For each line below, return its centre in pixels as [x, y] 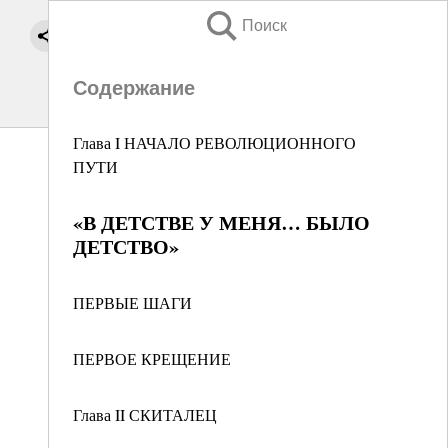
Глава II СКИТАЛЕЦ [145, 414]
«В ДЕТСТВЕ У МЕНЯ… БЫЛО [221, 222]
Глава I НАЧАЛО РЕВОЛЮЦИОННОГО [214, 142]
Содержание [134, 88]
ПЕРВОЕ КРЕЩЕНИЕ [152, 358]
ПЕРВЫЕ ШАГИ [132, 302]
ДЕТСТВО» [126, 246]
